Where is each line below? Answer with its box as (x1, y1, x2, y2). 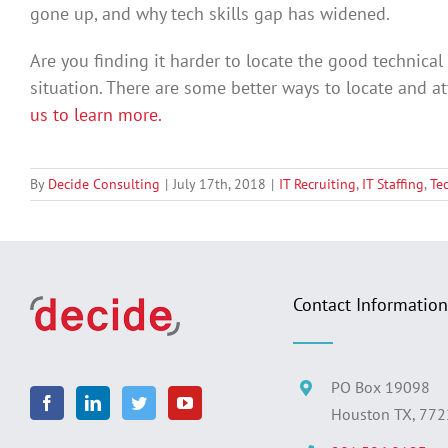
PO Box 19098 (331, 377, 431, 397)
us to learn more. (30, 102, 162, 126)
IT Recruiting (279, 174, 356, 193)
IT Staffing (362, 174, 424, 193)
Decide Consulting (48, 174, 160, 193)
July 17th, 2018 (173, 174, 266, 193)
